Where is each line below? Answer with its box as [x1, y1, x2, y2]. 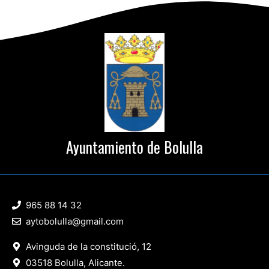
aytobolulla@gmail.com [25, 215, 124, 227]
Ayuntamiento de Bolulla [66, 135, 203, 158]
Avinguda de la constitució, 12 [25, 240, 151, 252]
